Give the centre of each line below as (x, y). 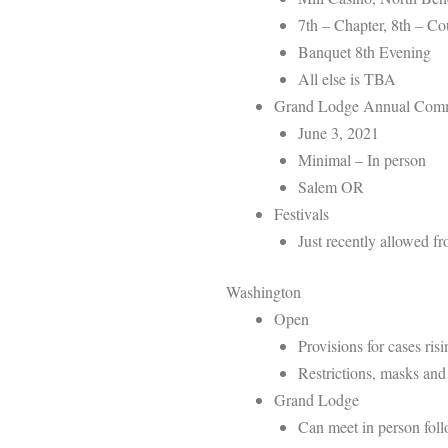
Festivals (301, 213)
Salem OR (331, 186)
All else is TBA (347, 78)
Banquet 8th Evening (364, 51)
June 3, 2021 (338, 132)
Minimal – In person (362, 159)
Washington (263, 291)
